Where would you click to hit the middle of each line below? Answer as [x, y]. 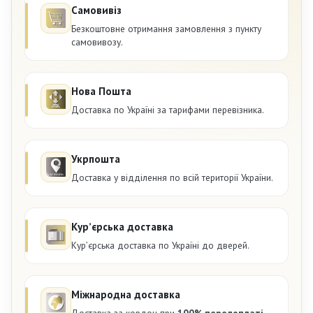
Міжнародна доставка [126, 295]
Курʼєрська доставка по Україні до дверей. [160, 246]
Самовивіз [96, 10]
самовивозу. [97, 42]
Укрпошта [96, 159]
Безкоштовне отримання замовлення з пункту [166, 29]
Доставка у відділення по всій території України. [172, 178]
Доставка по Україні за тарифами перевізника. [168, 110]
